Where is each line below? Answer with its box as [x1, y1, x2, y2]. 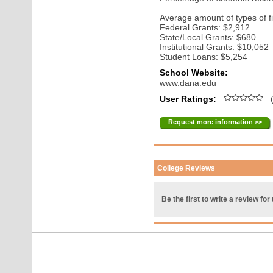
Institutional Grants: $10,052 [160, 42, 269, 52]
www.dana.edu [160, 78, 217, 88]
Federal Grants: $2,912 [160, 23, 250, 32]
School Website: [160, 68, 229, 77]
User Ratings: [160, 94, 219, 104]
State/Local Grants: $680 [160, 32, 257, 42]
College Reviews [157, 164, 216, 172]
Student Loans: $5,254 [160, 52, 248, 62]
